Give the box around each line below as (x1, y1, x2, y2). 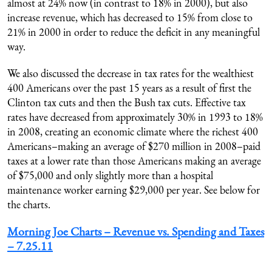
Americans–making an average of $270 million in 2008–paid (7, 139, 260, 153)
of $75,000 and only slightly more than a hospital (7, 168, 213, 182)
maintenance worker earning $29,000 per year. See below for (7, 183, 260, 197)
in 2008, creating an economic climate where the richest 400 (7, 124, 258, 138)
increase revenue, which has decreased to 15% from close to (7, 10, 253, 24)
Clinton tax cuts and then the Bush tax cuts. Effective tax (7, 95, 246, 109)
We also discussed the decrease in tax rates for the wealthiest (7, 66, 254, 80)
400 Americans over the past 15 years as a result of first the (7, 81, 251, 95)
